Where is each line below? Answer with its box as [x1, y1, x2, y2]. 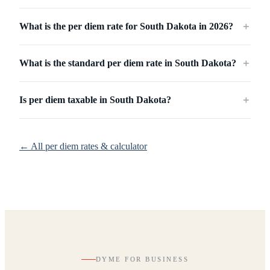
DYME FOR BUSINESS [95, 256, 189, 263]
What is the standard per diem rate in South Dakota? [19, 58, 236, 69]
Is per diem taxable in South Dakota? [19, 95, 171, 105]
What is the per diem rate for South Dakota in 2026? [19, 21, 233, 32]
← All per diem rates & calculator [19, 141, 147, 152]
